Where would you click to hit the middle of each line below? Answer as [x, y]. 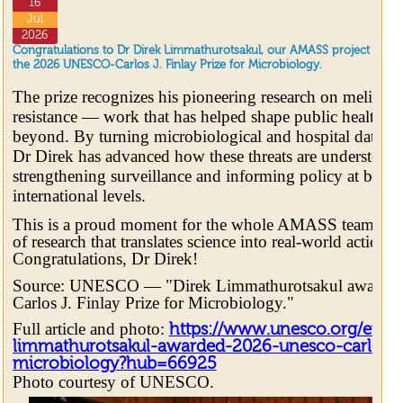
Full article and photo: [90, 329]
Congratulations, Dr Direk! [105, 259]
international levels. [79, 196]
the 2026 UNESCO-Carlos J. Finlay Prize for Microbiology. [167, 66]
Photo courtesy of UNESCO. [113, 382]
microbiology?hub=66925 [114, 365]
